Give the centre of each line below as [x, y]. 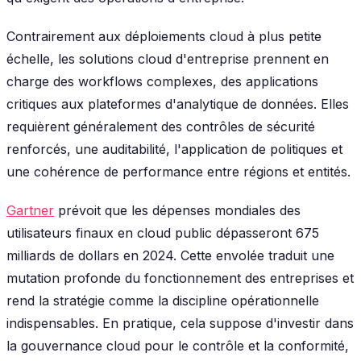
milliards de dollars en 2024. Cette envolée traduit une [170, 255]
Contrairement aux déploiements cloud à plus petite [164, 36]
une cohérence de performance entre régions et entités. [178, 171]
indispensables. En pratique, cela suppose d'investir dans [180, 323]
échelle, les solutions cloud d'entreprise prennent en [168, 58]
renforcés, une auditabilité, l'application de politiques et [174, 149]
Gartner [30, 210]
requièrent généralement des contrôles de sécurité [161, 126]
